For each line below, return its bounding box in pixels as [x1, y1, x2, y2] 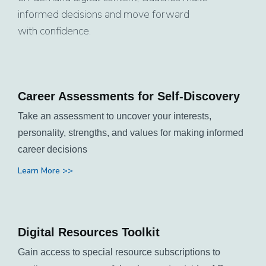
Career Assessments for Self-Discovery [18, 89, 240, 103]
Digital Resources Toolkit [18, 225, 160, 239]
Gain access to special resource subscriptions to [18, 246, 220, 257]
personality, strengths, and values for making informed [18, 127, 243, 138]
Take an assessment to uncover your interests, [18, 110, 211, 121]
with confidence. [18, 23, 91, 38]
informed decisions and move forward [18, 7, 189, 21]
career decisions [18, 144, 87, 154]
